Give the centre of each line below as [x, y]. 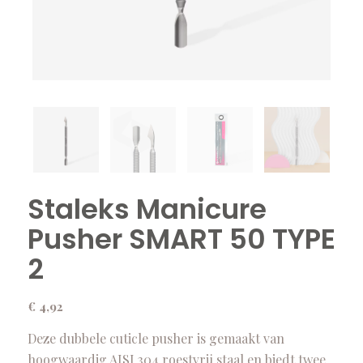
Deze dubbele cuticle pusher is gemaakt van [156, 338]
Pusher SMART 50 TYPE [181, 239]
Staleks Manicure [147, 209]
